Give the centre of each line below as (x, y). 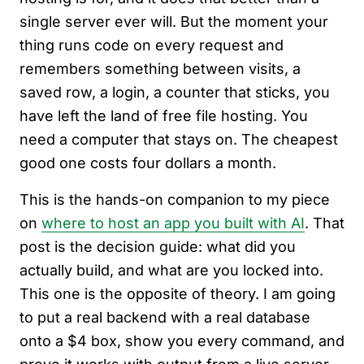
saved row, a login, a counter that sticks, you (175, 92)
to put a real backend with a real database (165, 317)
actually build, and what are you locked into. (171, 270)
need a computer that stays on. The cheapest (179, 139)
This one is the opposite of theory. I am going (178, 294)
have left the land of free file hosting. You (164, 116)
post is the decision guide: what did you (158, 247)
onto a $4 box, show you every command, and (182, 341)
